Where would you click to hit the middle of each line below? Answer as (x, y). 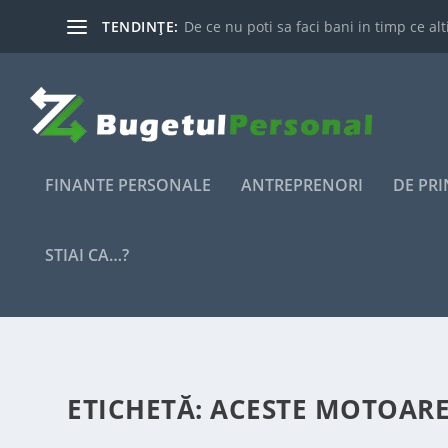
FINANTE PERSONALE (128, 185)
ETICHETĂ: (139, 409)
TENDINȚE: (140, 26)
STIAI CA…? (87, 255)
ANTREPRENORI (302, 185)
